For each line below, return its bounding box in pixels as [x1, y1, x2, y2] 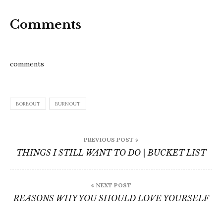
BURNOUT [55, 101, 80, 108]
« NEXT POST [91, 181, 131, 189]
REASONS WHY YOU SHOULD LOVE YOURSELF [13, 193, 209, 204]
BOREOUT [16, 101, 40, 108]
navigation [9, 142, 94, 161]
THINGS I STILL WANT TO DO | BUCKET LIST [16, 148, 206, 158]
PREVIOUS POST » [84, 136, 138, 144]
